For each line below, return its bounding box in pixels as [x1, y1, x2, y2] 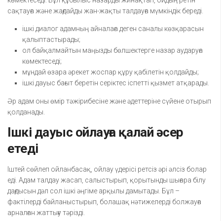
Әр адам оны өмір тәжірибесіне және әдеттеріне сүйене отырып [7, 97, 211, 106]
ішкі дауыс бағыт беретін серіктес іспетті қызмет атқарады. [22, 79, 209, 87]
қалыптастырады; [22, 36, 80, 44]
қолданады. [7, 108, 45, 116]
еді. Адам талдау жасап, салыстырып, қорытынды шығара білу [7, 176, 206, 184]
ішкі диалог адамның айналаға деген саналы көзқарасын [22, 25, 204, 33]
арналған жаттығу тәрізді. [7, 209, 85, 217]
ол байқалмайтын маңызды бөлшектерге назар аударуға [22, 46, 203, 55]
